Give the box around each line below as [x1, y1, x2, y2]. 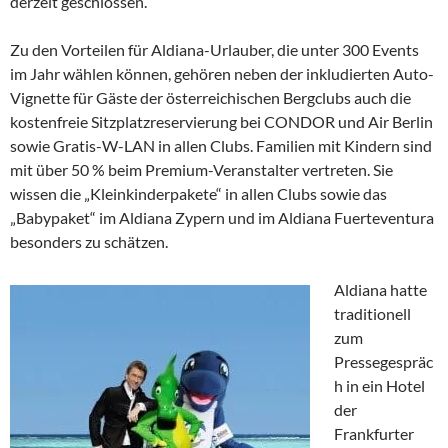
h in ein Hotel [334, 376, 425, 396]
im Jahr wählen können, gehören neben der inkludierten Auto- [10, 64, 434, 84]
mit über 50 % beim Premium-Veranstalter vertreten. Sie [10, 160, 393, 180]
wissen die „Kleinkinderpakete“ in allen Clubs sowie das [10, 184, 387, 204]
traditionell [334, 304, 411, 324]
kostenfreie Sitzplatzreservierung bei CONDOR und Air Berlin [10, 112, 433, 132]
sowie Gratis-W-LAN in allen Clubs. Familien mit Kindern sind [10, 136, 432, 156]
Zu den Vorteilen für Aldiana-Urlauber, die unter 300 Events [10, 40, 419, 60]
